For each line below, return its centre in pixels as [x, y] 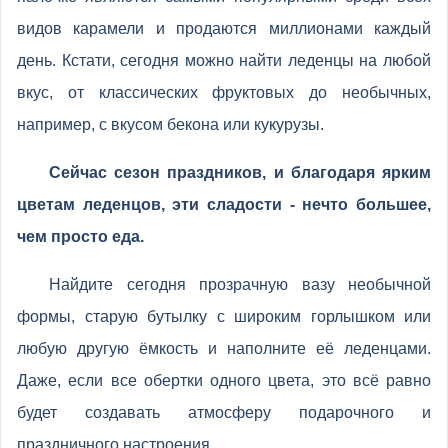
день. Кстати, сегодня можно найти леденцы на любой [224, 60]
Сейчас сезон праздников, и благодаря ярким [240, 172]
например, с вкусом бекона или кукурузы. [170, 124]
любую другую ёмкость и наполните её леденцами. [224, 348]
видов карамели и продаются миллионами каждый [224, 28]
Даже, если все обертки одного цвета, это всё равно [224, 380]
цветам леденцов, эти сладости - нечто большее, [224, 204]
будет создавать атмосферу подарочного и [224, 412]
